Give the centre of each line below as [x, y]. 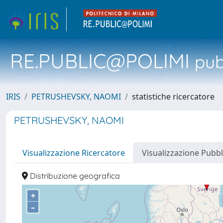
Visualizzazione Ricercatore [74, 153]
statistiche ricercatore [173, 97]
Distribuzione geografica [74, 176]
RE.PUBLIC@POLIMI [100, 61]
